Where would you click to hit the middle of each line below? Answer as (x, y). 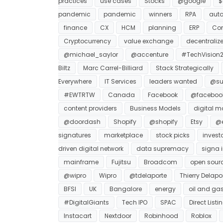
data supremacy (163, 148)
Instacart (78, 216)
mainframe (81, 162)
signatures (75, 135)
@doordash (82, 121)
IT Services (120, 81)
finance (75, 27)
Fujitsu (121, 162)
